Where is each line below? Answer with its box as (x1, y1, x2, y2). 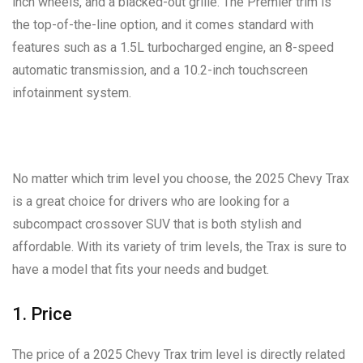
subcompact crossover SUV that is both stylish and (12, 216, 301, 232)
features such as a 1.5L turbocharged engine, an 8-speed (12, 39, 334, 55)
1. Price (12, 303, 72, 324)
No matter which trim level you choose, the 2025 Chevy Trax (12, 170, 349, 186)
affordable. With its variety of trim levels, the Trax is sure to (12, 238, 347, 254)
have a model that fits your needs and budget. (12, 261, 269, 277)
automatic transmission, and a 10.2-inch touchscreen (12, 62, 308, 78)
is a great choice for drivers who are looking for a (12, 193, 289, 209)
